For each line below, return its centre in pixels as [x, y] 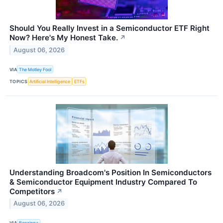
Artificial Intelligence [50, 81]
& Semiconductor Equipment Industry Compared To [103, 182]
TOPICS [19, 81]
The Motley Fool [35, 69]
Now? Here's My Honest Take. [64, 38]
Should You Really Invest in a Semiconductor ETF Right [110, 28]
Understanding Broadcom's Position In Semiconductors [111, 172]
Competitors [32, 191]
